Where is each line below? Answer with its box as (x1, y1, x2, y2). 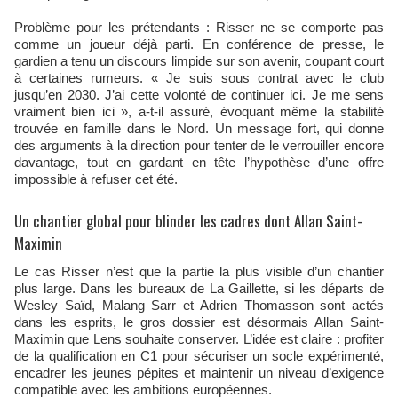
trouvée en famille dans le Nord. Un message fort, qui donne (14, 121, 384, 137)
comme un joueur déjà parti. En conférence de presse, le (14, 36, 384, 52)
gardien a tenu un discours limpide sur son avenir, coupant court (14, 53, 384, 69)
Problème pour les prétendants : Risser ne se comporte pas (14, 20, 384, 36)
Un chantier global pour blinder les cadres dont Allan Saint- (14, 210, 362, 233)
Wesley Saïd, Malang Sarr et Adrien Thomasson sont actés (14, 298, 384, 314)
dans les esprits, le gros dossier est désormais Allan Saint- (14, 314, 384, 330)
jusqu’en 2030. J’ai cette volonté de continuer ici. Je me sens (14, 87, 384, 103)
